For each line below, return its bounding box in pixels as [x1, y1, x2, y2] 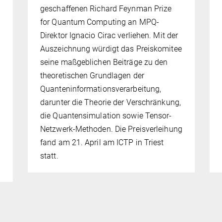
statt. [40, 151, 58, 161]
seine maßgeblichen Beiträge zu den [40, 57, 168, 67]
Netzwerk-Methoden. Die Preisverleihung [40, 124, 182, 134]
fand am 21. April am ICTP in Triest [40, 138, 164, 148]
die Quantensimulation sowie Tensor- [40, 111, 172, 121]
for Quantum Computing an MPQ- [40, 17, 159, 27]
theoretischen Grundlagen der [40, 71, 144, 81]
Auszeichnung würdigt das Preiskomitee [40, 44, 182, 54]
